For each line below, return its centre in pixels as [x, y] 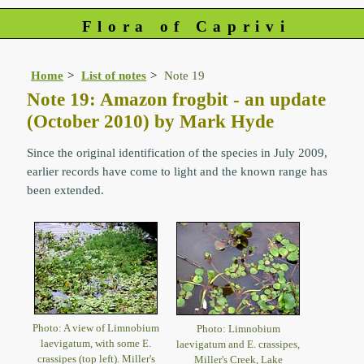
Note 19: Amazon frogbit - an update [177, 100]
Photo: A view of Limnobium [96, 327]
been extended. [66, 190]
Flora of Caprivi [186, 26]
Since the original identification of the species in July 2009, [178, 153]
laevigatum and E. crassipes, [238, 344]
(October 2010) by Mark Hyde [151, 121]
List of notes [114, 76]
